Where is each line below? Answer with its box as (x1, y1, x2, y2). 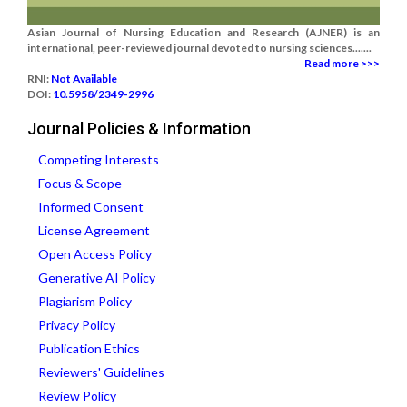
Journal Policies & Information (27, 119, 251, 138)
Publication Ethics (38, 341, 140, 356)
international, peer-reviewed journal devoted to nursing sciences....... (27, 41, 372, 55)
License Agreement (38, 223, 150, 238)
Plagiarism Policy (38, 293, 132, 309)
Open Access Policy (38, 246, 152, 262)
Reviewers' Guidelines (38, 364, 164, 380)
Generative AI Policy (38, 270, 155, 285)
